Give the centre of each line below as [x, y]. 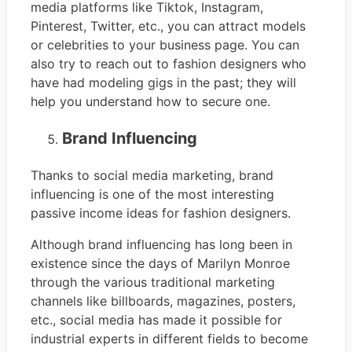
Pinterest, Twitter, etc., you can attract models [168, 26]
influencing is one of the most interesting [152, 194]
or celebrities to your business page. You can [165, 44]
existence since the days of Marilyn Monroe [160, 263]
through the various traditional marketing [153, 282]
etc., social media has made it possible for [156, 319]
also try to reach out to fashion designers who [169, 63]
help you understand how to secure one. [150, 101]
